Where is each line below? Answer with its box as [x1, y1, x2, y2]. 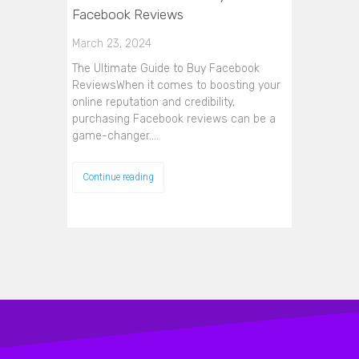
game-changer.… [72, 129, 159, 143]
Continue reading [83, 171, 154, 183]
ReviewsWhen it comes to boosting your [72, 79, 280, 92]
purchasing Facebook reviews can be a [72, 112, 276, 126]
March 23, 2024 [72, 37, 151, 50]
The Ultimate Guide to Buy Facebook [72, 62, 260, 75]
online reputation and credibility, [72, 95, 235, 109]
